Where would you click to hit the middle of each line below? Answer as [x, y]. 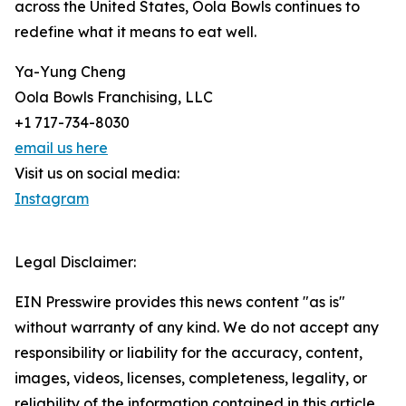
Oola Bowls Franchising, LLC [114, 97]
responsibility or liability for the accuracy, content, [188, 353]
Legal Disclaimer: [75, 262]
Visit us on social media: [97, 173]
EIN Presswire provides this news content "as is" [180, 302]
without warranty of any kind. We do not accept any [197, 327]
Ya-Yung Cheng [70, 72]
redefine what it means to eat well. [135, 32]
